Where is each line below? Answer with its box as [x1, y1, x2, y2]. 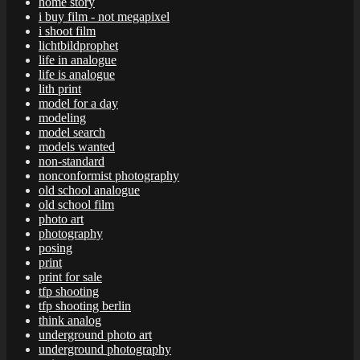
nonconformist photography [39, 168, 179, 182]
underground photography [39, 342, 171, 356]
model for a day [39, 96, 118, 110]
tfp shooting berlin [39, 298, 131, 313]
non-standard [39, 153, 104, 168]
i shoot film [39, 23, 96, 38]
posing [39, 240, 72, 255]
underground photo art [39, 327, 152, 342]
